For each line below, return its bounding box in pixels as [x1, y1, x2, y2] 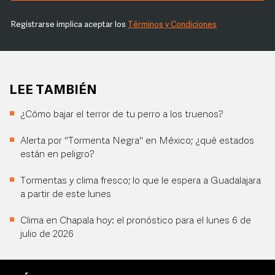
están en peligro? [20, 150, 95, 160]
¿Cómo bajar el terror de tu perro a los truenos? [20, 110, 223, 120]
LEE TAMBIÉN [9, 84, 97, 98]
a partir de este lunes [20, 190, 111, 200]
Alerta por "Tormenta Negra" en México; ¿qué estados [20, 136, 254, 147]
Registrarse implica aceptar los [11, 21, 128, 29]
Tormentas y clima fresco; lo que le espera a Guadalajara [20, 176, 261, 187]
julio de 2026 [20, 230, 74, 240]
